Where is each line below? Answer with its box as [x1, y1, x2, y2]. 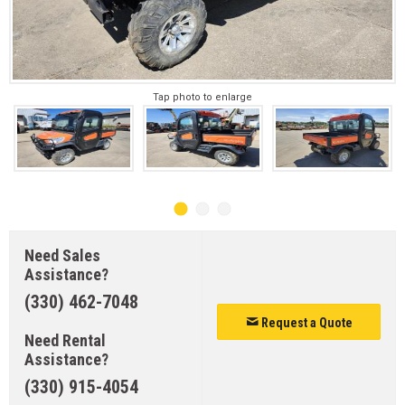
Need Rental [24, 330, 106, 350]
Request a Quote [258, 315, 353, 330]
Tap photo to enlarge [153, 91, 252, 103]
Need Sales [24, 245, 100, 265]
